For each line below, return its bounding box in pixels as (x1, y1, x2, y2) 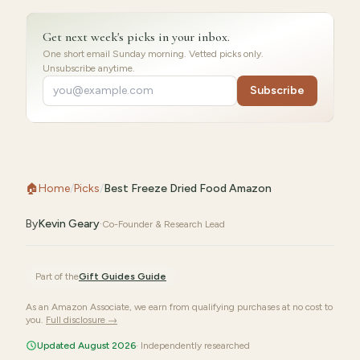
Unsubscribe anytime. (43, 63, 135, 74)
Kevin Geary (38, 217, 100, 231)
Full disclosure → (46, 314, 117, 325)
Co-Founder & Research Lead (102, 219, 225, 230)
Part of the (35, 271, 79, 282)
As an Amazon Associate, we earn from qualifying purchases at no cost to (26, 301, 333, 313)
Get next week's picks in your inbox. (43, 29, 230, 45)
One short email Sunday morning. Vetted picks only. (43, 48, 264, 59)
